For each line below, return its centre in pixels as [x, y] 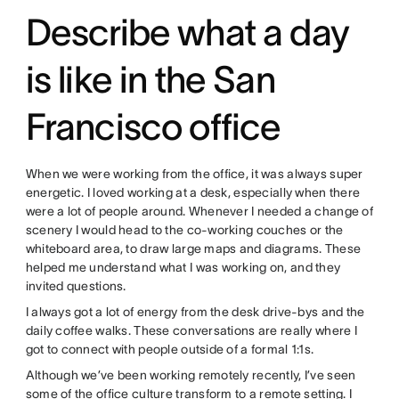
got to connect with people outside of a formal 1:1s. [170, 350]
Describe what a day [187, 33]
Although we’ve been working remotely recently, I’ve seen [191, 375]
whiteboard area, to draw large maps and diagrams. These [193, 249]
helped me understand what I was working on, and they [183, 268]
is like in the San [150, 80]
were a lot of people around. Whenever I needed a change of [199, 212]
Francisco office [153, 127]
